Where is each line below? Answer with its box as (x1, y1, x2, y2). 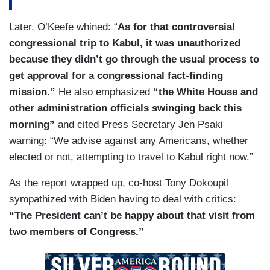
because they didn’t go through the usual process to (9, 54, 259, 66)
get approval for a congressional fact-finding (9, 70, 223, 82)
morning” (9, 119, 55, 131)
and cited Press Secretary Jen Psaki (55, 119, 223, 131)
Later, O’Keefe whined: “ (9, 21, 118, 33)
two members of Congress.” (9, 226, 144, 238)
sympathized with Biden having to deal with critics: (9, 193, 236, 206)
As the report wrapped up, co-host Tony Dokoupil (9, 177, 228, 189)
